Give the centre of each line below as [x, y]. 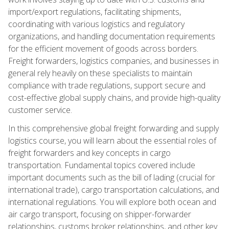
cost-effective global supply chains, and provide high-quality [114, 97]
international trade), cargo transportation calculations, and [114, 189]
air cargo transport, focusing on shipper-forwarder [100, 214]
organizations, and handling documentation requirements [112, 36]
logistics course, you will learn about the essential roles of [112, 140]
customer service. [40, 110]
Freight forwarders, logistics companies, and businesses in [113, 61]
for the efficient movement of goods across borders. [103, 48]
